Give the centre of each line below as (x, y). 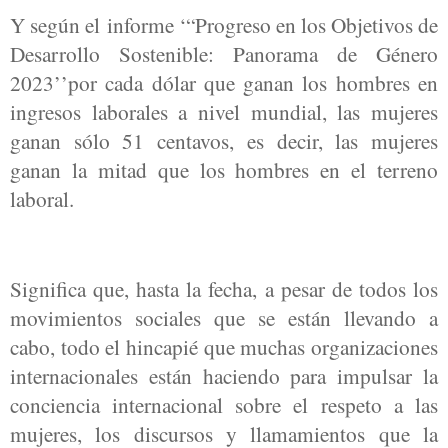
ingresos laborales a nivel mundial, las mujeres (224, 112)
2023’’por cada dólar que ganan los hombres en (224, 83)
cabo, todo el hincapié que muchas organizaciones (224, 346)
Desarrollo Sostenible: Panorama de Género (224, 54)
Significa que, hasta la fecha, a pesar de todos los (224, 288)
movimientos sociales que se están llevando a (224, 317)
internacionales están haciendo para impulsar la (224, 375)
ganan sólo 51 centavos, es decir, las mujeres (224, 141)
